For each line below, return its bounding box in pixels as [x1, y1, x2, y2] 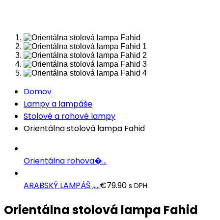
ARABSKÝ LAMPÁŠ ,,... [24, 180, 100, 191]
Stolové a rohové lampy [24, 110, 115, 122]
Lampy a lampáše [24, 98, 92, 110]
